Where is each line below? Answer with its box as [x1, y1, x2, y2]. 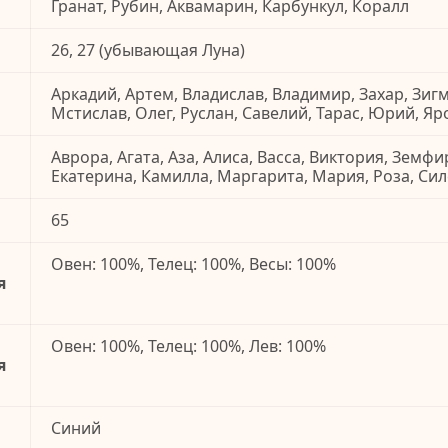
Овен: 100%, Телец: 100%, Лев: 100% [51, 335, 326, 358]
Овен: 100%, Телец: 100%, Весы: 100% [51, 253, 336, 276]
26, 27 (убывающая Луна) [51, 39, 245, 62]
